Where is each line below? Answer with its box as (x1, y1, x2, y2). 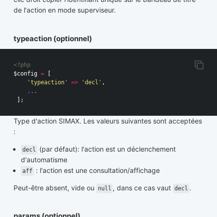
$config (14, 70, 37, 77)
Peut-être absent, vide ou (14, 183, 96, 192)
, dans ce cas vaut (113, 183, 173, 192)
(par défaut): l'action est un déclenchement (37, 144, 176, 153)
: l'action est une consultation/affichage (34, 166, 160, 174)
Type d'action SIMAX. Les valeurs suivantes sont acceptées (14, 116, 202, 125)
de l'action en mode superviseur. (14, 6, 116, 15)
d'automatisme (21, 155, 67, 164)
